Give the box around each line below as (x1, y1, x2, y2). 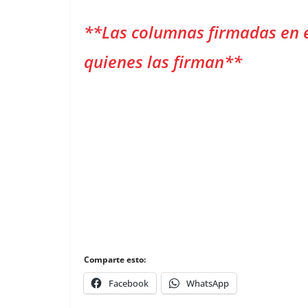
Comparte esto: (84, 254, 146, 265)
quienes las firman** (84, 50, 242, 73)
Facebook (109, 277, 148, 289)
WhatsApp (186, 277, 229, 289)
